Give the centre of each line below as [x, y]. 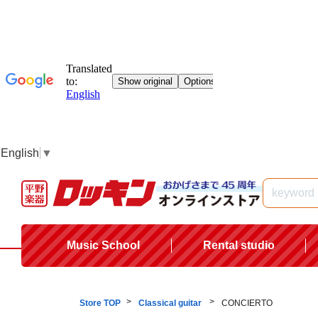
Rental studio [238, 245]
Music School [104, 245]
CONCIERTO [247, 303]
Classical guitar [171, 303]
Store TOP [100, 303]
